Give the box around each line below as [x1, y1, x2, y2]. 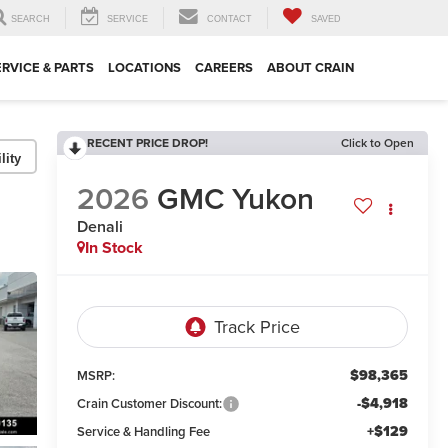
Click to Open [341, 134, 414, 151]
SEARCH [11, 14, 50, 25]
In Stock [84, 236, 143, 260]
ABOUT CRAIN [267, 58, 354, 78]
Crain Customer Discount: [76, 394, 222, 414]
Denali [76, 215, 123, 239]
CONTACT [207, 14, 252, 25]
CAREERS [195, 58, 253, 78]
